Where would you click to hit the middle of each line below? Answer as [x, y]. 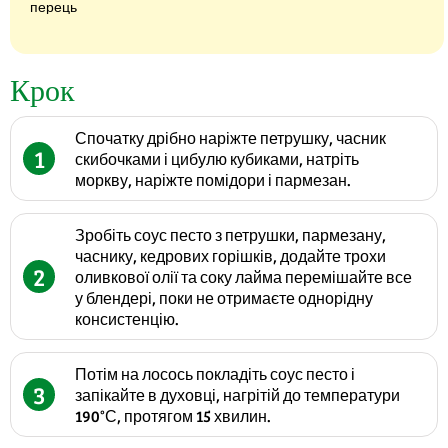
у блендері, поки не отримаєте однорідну [224, 298]
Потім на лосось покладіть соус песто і [215, 374]
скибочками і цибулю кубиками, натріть [217, 159]
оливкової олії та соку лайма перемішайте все [243, 277]
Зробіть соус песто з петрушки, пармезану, [230, 235]
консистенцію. [127, 319]
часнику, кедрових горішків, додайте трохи [230, 256]
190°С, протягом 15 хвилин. [173, 416]
